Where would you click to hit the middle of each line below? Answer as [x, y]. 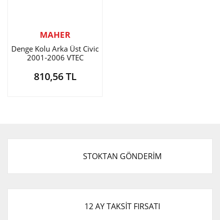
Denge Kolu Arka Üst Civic [55, 49]
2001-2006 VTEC [55, 57]
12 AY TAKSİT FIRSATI [122, 206]
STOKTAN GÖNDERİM [122, 156]
